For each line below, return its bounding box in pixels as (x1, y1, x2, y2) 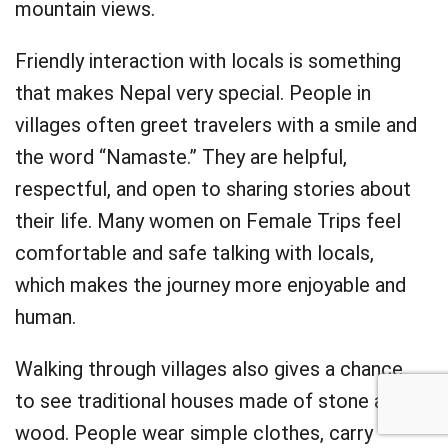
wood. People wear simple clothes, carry (15, 421, 373, 445)
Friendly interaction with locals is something (15, 49, 401, 73)
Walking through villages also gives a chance (15, 357, 403, 381)
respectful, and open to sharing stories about (15, 177, 411, 201)
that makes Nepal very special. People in (15, 81, 371, 105)
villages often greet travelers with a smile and (15, 113, 417, 137)
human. (15, 305, 76, 329)
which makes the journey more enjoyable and (15, 273, 406, 297)
